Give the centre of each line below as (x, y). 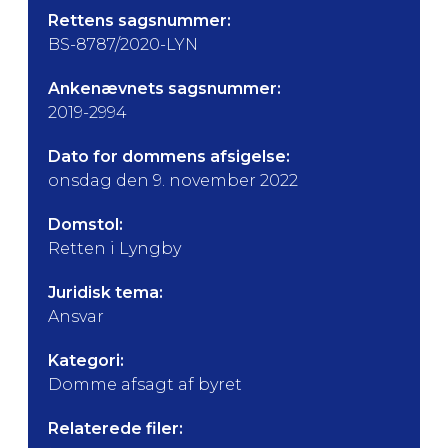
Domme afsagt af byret (145, 384)
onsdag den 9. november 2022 (173, 180)
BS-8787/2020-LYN (123, 44)
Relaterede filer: (115, 428)
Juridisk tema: (105, 292)
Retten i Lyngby (114, 248)
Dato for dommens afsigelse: (169, 156)
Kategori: (86, 360)
